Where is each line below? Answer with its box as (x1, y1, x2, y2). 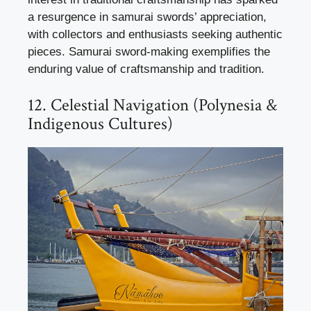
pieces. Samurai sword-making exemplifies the (28, 45, 270, 59)
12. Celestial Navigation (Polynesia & (28, 93, 277, 117)
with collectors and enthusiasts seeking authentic (28, 28, 283, 42)
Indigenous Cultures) (28, 112, 173, 135)
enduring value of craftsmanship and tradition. (28, 62, 264, 76)
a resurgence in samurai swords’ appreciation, (28, 10, 267, 24)
